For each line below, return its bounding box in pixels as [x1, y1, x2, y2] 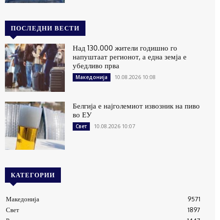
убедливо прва [73, 61, 120, 71]
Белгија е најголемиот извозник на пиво [73, 101, 200, 111]
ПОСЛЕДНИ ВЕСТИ [11, 24, 80, 32]
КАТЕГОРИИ [11, 170, 55, 179]
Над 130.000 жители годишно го [73, 43, 178, 53]
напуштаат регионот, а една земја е [73, 52, 187, 62]
